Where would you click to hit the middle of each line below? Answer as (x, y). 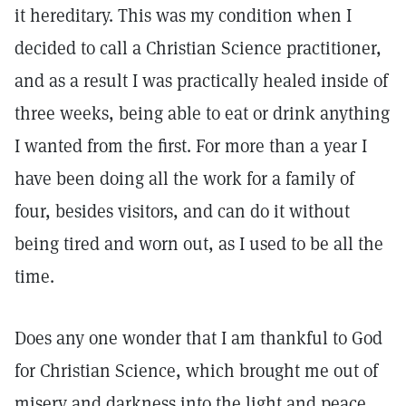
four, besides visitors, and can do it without (182, 211)
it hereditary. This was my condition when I (183, 15)
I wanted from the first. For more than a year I (191, 146)
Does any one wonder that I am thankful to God (198, 338)
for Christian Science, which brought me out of (196, 371)
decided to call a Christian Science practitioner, (198, 48)
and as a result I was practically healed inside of (201, 81)
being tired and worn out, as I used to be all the (199, 244)
